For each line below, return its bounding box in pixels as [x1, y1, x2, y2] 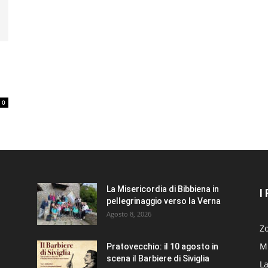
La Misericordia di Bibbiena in [106, 184, 219, 194]
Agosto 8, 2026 [106, 209, 151, 218]
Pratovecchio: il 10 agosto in [106, 242, 218, 251]
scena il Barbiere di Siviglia [106, 254, 209, 263]
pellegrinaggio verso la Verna [106, 196, 221, 206]
